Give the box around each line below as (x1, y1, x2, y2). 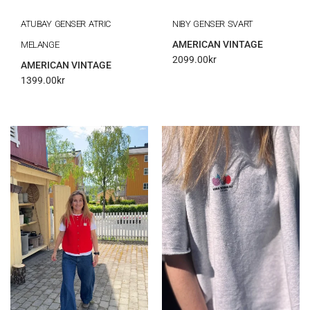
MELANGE (21, 39, 60, 51)
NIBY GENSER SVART (172, 19, 253, 30)
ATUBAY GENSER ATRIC (21, 19, 111, 30)
